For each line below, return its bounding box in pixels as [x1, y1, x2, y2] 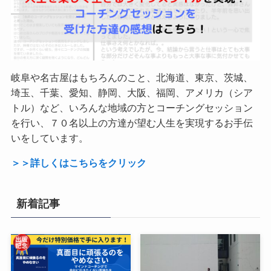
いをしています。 [10, 132, 88, 144]
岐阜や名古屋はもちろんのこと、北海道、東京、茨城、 [10, 72, 253, 83]
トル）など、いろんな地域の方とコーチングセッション [10, 102, 253, 114]
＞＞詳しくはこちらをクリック [10, 157, 146, 169]
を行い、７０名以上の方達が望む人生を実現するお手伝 [10, 117, 253, 129]
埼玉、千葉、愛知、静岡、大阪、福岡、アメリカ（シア [10, 87, 253, 99]
